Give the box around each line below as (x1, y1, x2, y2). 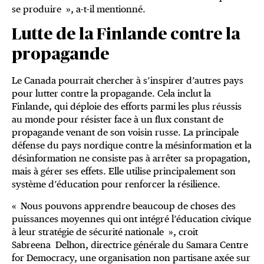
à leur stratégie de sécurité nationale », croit (12, 226, 198, 238)
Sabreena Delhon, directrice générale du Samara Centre (12, 239, 248, 251)
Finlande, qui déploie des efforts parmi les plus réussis (12, 101, 242, 113)
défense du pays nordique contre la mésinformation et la (12, 140, 252, 151)
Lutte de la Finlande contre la (12, 27, 240, 44)
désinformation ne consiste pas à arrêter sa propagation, (12, 153, 250, 164)
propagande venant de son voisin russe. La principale (12, 127, 239, 138)
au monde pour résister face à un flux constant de (12, 114, 223, 126)
